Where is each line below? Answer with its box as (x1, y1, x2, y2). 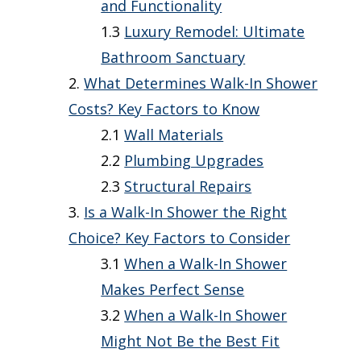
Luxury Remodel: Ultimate (124, 22, 305, 42)
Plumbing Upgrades (124, 151, 264, 171)
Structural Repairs (124, 176, 252, 197)
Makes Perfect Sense (101, 280, 245, 300)
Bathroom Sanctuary (101, 48, 246, 68)
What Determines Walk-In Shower (84, 73, 318, 93)
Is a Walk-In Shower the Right (84, 202, 288, 222)
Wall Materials (124, 125, 224, 145)
